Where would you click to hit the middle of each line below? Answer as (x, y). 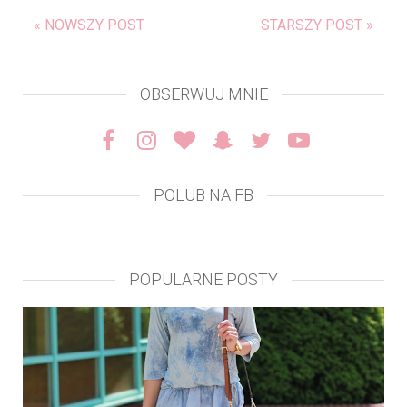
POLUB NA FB (203, 194)
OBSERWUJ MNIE (203, 94)
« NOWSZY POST (89, 25)
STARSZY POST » (317, 25)
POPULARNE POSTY (203, 279)
